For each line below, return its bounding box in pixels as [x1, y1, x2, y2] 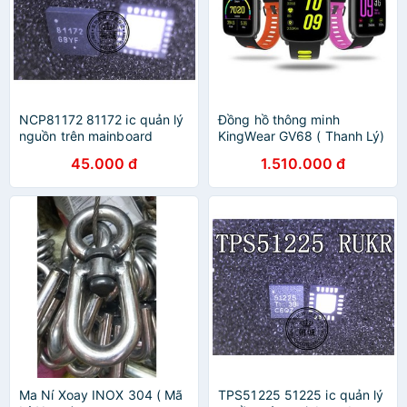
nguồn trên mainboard [19, 128, 153, 144]
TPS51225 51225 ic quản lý [218, 387, 384, 402]
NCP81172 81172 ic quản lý [19, 112, 184, 127]
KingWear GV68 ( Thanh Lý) [218, 128, 385, 144]
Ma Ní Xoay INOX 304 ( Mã [19, 387, 184, 402]
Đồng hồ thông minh [218, 112, 340, 127]
